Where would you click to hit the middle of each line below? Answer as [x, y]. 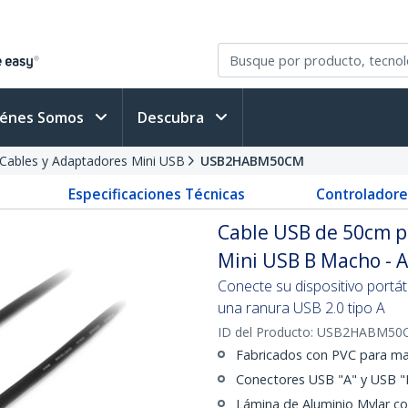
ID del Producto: [267, 332]
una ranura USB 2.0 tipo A [301, 308]
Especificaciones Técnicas [156, 194]
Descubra [173, 117]
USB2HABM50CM [252, 161]
